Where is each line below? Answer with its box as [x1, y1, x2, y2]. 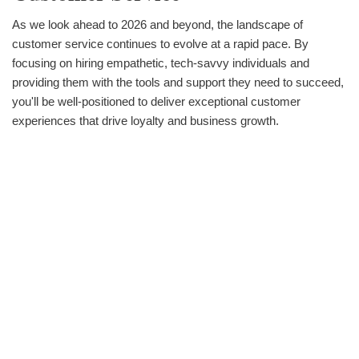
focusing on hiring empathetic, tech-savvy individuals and [12, 55, 309, 70]
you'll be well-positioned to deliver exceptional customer [12, 94, 301, 108]
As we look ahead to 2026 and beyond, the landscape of [12, 17, 303, 31]
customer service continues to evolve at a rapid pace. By [12, 36, 309, 50]
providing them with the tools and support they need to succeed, [12, 75, 344, 89]
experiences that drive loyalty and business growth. [12, 113, 279, 127]
